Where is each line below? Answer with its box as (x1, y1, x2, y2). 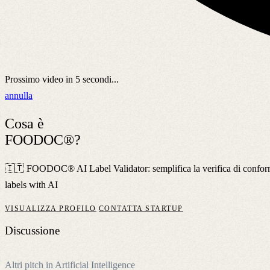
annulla (5, 90, 33, 101)
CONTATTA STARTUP (98, 204, 183, 213)
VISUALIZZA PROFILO (5, 204, 96, 213)
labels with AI (5, 179, 58, 190)
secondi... (80, 74, 119, 84)
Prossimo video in (5, 74, 75, 84)
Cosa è (5, 115, 44, 131)
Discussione (5, 224, 60, 237)
